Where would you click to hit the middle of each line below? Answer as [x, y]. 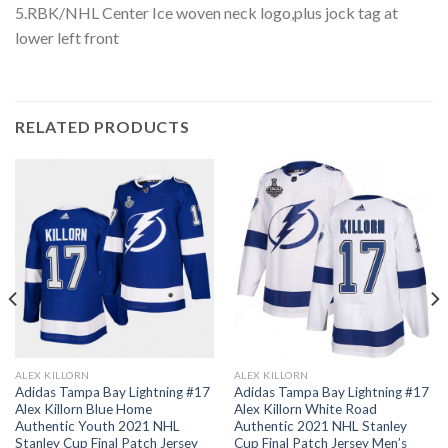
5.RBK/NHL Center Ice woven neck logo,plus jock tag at [206, 13]
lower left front [67, 38]
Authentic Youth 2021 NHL [97, 425]
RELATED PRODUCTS [102, 127]
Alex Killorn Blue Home [83, 408]
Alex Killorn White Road [305, 408]
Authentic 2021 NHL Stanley [320, 425]
